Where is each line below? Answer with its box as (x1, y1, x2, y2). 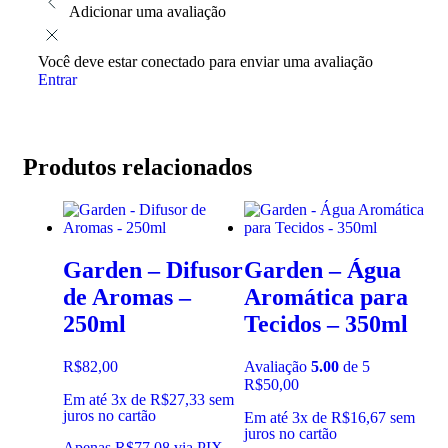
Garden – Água (244, 257, 401, 284)
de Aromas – (63, 284, 191, 311)
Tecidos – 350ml (244, 311, 408, 338)
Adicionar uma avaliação (69, 3, 226, 21)
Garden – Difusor (63, 257, 243, 284)
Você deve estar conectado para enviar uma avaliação (38, 53, 373, 71)
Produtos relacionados (23, 154, 252, 181)
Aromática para (244, 284, 408, 311)
